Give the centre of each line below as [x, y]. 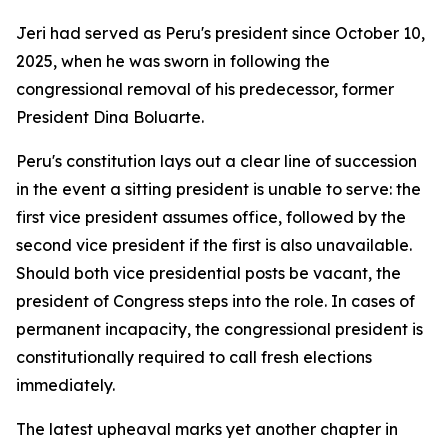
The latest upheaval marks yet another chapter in [207, 429]
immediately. [65, 385]
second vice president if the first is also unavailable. [214, 245]
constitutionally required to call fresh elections [194, 357]
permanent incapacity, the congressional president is [219, 329]
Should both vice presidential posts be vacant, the [208, 273]
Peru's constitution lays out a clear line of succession [216, 161]
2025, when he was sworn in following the [173, 61]
